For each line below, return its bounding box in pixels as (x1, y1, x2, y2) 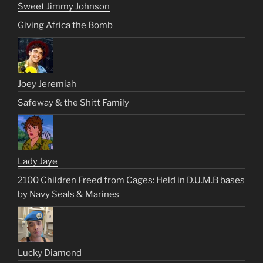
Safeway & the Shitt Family (18, 97, 129, 109)
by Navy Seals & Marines (18, 189, 119, 200)
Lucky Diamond (18, 247, 82, 258)
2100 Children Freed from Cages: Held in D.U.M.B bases (18, 175, 245, 186)
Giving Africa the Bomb (18, 20, 113, 31)
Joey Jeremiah (18, 78, 76, 89)
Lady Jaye (18, 156, 58, 167)
